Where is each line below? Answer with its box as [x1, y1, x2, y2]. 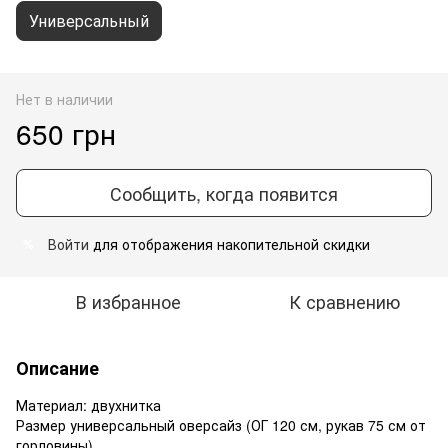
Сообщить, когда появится [110, 180, 338, 207]
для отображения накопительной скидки [89, 234, 370, 255]
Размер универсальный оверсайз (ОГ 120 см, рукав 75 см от [16, 415, 426, 436]
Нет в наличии [16, 89, 113, 110]
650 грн [16, 113, 116, 154]
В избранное [75, 288, 181, 315]
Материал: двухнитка [16, 395, 161, 416]
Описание [16, 355, 99, 382]
